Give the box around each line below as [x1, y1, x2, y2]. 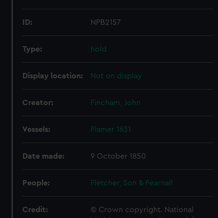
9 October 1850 [91, 152, 146, 160]
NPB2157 [91, 18, 121, 26]
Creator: [22, 99, 54, 107]
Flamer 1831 [91, 126, 131, 133]
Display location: [22, 72, 83, 80]
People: [22, 179, 50, 187]
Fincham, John [91, 99, 141, 107]
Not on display [91, 72, 143, 80]
